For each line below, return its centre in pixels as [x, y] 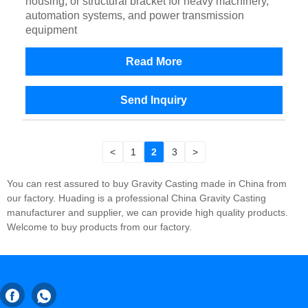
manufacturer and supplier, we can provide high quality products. [147, 212]
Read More [154, 62]
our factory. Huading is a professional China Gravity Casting [136, 198]
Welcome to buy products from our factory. [99, 227]
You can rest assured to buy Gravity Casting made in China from [147, 183]
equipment [51, 30]
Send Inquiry [154, 100]
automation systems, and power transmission [134, 16]
